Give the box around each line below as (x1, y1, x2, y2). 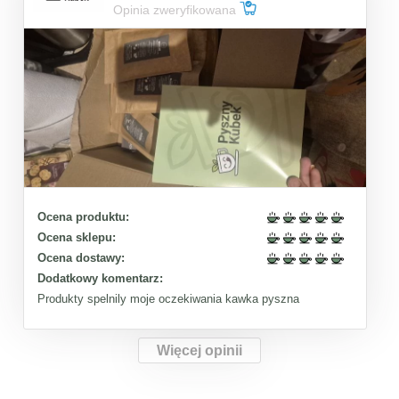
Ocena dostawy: (37, 250, 125, 265)
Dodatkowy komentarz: (37, 271, 163, 285)
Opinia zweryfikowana (113, 3, 240, 17)
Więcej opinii (157, 342, 242, 358)
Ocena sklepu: (37, 230, 116, 244)
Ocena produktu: (37, 209, 129, 224)
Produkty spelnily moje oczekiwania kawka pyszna (37, 291, 299, 305)
